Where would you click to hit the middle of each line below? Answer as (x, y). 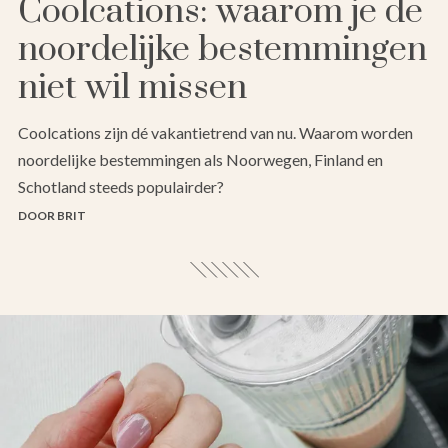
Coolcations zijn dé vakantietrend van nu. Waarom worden (215, 133)
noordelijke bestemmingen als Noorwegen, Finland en (200, 160)
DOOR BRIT (52, 216)
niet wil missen (132, 88)
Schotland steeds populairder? (121, 187)
